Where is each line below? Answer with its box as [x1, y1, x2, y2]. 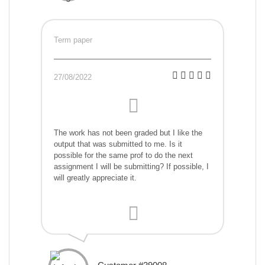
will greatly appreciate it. [54, 173, 137, 183]
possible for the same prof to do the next [54, 151, 193, 160]
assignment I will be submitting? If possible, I [54, 162, 209, 172]
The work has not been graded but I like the [54, 128, 202, 138]
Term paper [54, 35, 92, 45]
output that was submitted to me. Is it [54, 140, 182, 149]
